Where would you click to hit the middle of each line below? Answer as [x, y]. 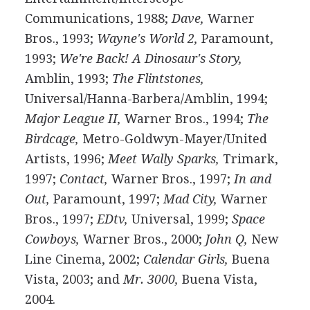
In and [252, 179]
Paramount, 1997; [106, 199]
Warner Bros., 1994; [184, 119]
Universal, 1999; [180, 219]
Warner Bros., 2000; [142, 239]
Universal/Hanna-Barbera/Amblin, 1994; [146, 99]
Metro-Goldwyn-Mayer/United [173, 139]
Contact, [83, 179]
